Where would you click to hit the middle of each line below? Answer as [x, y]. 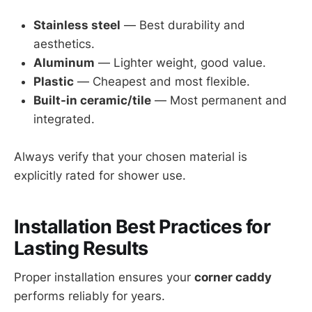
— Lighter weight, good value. [180, 63]
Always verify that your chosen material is [131, 157]
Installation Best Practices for [142, 226]
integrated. [64, 119]
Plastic [54, 82]
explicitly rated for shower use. [100, 176]
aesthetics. [64, 44]
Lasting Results [81, 248]
